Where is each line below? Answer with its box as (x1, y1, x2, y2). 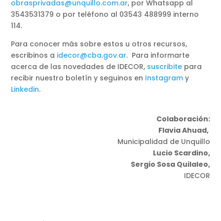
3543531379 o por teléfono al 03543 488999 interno (11, 9, 199, 19)
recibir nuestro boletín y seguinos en (11, 73, 146, 83)
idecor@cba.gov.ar (57, 50, 127, 60)
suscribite (147, 61, 183, 72)
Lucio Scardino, (152, 147, 210, 158)
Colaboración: (156, 113, 210, 124)
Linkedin (11, 84, 39, 94)
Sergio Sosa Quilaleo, (130, 159, 210, 169)
